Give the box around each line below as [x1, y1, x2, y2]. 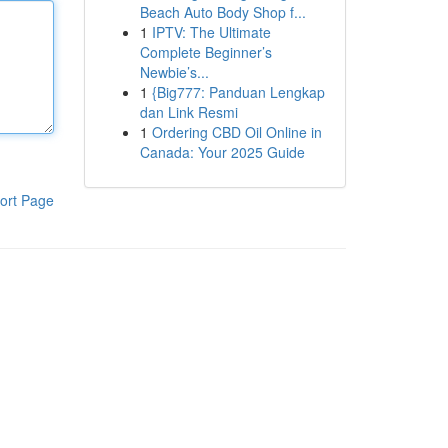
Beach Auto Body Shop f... [139, 2, 306, 22]
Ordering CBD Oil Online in [151, 122, 322, 142]
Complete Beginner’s [139, 42, 272, 62]
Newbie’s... [139, 62, 209, 82]
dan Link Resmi [139, 102, 238, 122]
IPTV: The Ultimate [151, 22, 271, 42]
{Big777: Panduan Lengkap [151, 82, 325, 102]
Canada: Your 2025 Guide [139, 142, 305, 162]
